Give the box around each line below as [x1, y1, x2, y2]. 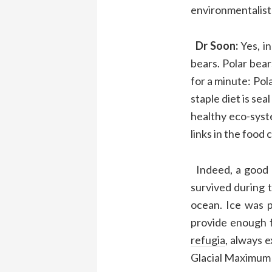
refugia [190, 233, 225, 246]
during [234, 180, 268, 194]
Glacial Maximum [190, 250, 271, 264]
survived [190, 180, 234, 194]
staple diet [190, 91, 242, 105]
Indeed [190, 162, 231, 176]
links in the [190, 126, 242, 140]
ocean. [190, 197, 222, 211]
